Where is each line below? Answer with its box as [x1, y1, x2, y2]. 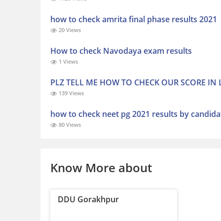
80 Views [57, 121, 81, 129]
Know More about [50, 159, 152, 176]
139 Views [57, 89, 84, 97]
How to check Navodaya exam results [50, 45, 192, 57]
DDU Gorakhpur [58, 194, 119, 205]
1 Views [57, 58, 78, 66]
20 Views [57, 26, 81, 34]
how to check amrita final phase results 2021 [50, 14, 217, 25]
